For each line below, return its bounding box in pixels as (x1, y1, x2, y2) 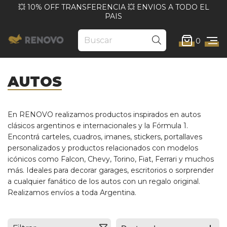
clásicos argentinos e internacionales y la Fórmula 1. (8, 121, 188, 130)
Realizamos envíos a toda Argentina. (8, 187, 136, 197)
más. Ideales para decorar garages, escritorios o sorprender (8, 165, 214, 175)
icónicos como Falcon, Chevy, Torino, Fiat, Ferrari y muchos (8, 154, 214, 164)
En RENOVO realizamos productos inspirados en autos (8, 109, 201, 119)
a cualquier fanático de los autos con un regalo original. (8, 176, 200, 186)
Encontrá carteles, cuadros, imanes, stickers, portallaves (8, 132, 202, 141)
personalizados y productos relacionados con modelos (8, 143, 198, 153)
